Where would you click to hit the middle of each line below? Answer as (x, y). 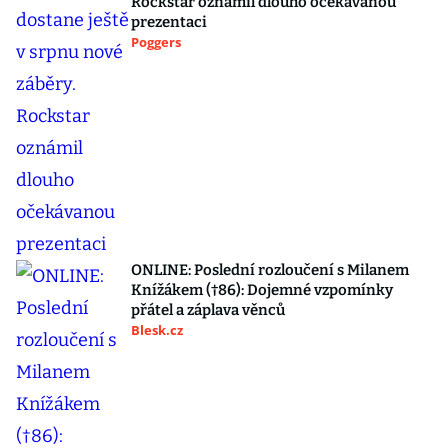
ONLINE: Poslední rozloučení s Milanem (270, 270)
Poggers (156, 42)
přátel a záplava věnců (208, 310)
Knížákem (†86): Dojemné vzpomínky (262, 290)
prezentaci (169, 22)
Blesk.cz (157, 330)
